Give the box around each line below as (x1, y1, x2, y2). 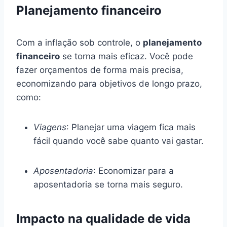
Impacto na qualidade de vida (16, 211, 191, 226)
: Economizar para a (93, 165, 174, 176)
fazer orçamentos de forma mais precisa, (16, 64, 183, 75)
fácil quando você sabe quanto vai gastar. (33, 135, 204, 146)
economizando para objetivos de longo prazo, (16, 78, 202, 89)
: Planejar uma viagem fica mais (66, 122, 196, 132)
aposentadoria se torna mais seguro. (33, 179, 183, 190)
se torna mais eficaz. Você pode (60, 51, 193, 61)
